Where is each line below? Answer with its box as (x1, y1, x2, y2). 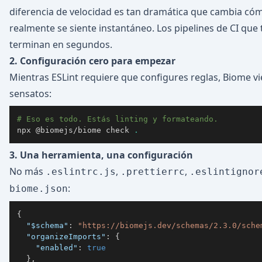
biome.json (9, 183, 68, 194)
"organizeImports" (26, 232, 106, 241)
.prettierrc (120, 166, 185, 177)
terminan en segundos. (9, 38, 112, 51)
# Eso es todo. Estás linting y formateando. (17, 114, 218, 123)
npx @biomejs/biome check (17, 125, 134, 135)
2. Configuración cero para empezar (9, 54, 175, 67)
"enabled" (36, 243, 78, 252)
